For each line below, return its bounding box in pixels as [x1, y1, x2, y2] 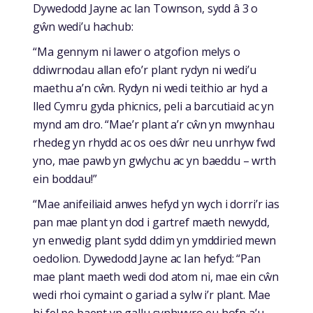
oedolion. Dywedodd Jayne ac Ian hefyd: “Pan [33, 251, 261, 267]
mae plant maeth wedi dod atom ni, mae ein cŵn [33, 269, 279, 285]
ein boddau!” [33, 171, 97, 187]
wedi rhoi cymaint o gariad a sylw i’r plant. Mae [33, 287, 271, 303]
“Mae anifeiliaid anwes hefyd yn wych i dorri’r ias [33, 196, 279, 212]
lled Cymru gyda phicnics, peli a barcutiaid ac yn [33, 99, 274, 115]
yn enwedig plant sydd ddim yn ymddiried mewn [33, 233, 276, 249]
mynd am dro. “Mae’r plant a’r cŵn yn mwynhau [33, 117, 275, 133]
